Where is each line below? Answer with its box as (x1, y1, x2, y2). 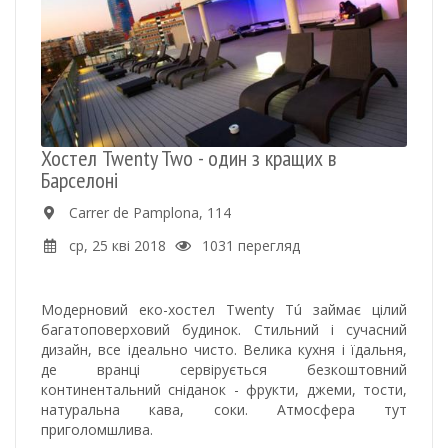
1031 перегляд (202, 235, 300, 255)
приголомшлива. (41, 419, 153, 439)
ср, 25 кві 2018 (68, 235, 166, 255)
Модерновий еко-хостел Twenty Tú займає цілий (41, 299, 407, 319)
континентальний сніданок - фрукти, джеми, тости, (41, 379, 407, 399)
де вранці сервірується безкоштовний (41, 359, 407, 379)
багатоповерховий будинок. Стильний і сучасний (41, 319, 407, 339)
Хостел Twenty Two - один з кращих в (41, 143, 336, 172)
